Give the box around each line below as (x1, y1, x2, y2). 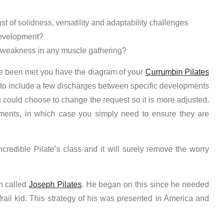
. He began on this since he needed (81, 180, 210, 189)
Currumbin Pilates (145, 67, 210, 76)
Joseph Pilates (29, 180, 82, 189)
